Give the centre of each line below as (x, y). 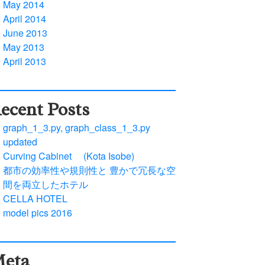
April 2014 (24, 19)
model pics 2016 (37, 213)
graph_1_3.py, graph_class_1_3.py (81, 127)
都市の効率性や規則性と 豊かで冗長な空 (89, 170)
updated (20, 142)
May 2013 (23, 47)
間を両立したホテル (45, 184)
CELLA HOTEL (35, 198)
